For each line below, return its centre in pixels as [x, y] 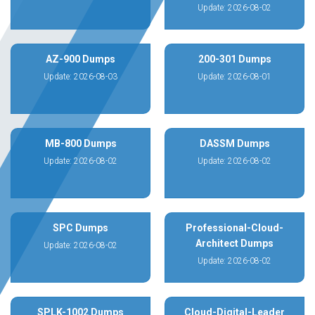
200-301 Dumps [234, 59]
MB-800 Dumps [81, 143]
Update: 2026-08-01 [234, 77]
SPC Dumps [81, 228]
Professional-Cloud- [234, 228]
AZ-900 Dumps [81, 59]
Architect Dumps [234, 243]
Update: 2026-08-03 [81, 77]
